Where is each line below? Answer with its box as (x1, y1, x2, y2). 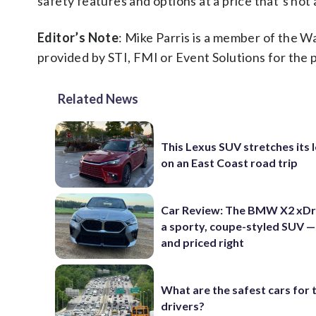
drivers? (161, 299, 205, 313)
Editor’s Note (37, 30, 119, 46)
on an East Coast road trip (161, 156, 298, 170)
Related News (58, 91, 138, 107)
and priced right (161, 236, 245, 250)
